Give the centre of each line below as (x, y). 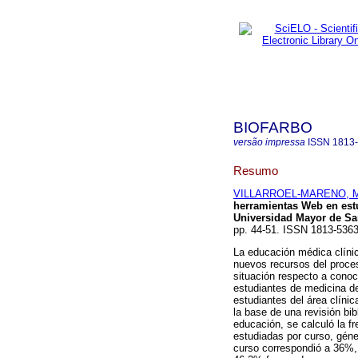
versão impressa (269, 142)
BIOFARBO (273, 127)
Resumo (256, 170)
